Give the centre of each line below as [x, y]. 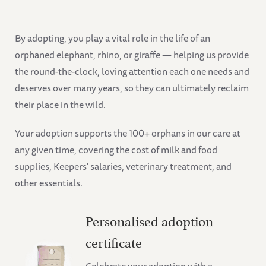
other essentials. [49, 183]
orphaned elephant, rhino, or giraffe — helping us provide [132, 55]
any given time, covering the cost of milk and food [116, 150]
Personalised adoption [150, 220]
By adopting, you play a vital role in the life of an [113, 38]
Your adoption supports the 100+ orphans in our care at [128, 133]
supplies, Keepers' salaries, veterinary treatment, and [123, 167]
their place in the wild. [60, 105]
